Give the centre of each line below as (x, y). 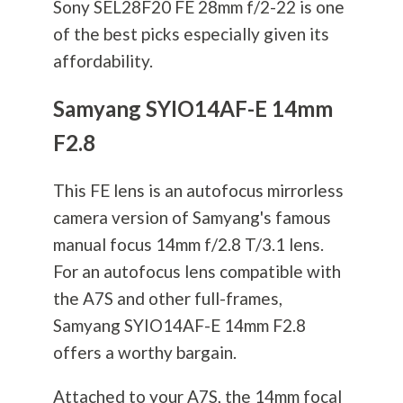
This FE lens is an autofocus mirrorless (198, 191)
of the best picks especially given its (191, 34)
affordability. (103, 61)
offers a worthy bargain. (144, 353)
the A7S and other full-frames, (167, 299)
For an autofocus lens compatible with (197, 272)
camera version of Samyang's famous (192, 218)
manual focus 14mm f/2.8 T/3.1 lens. (188, 245)
